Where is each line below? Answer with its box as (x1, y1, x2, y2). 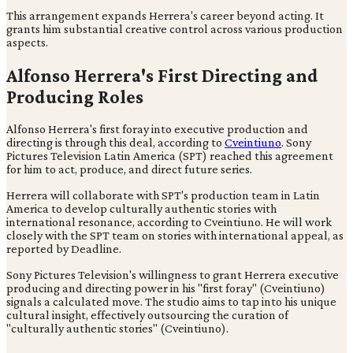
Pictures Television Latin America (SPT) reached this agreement (6, 149, 333, 163)
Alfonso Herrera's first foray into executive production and (6, 122, 308, 136)
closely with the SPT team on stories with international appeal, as (6, 229, 344, 243)
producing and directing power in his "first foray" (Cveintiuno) (6, 281, 325, 295)
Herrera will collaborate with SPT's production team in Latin (6, 188, 320, 203)
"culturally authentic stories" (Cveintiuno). (6, 321, 229, 336)
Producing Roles (6, 85, 143, 107)
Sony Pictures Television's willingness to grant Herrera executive (6, 268, 339, 282)
